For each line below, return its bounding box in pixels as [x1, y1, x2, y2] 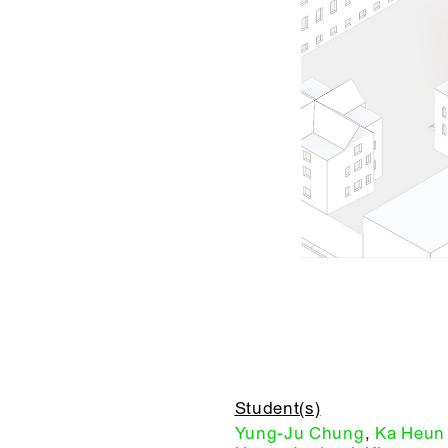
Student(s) [234, 398, 321, 420]
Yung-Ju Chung [234, 423, 365, 445]
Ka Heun [375, 423, 445, 445]
